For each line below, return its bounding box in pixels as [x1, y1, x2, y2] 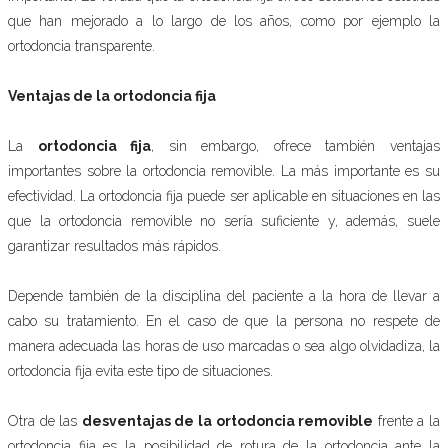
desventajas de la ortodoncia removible [81, 413, 374, 429]
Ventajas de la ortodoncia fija [8, 88, 216, 104]
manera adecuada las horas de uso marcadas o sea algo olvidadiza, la [8, 338, 440, 354]
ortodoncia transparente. [8, 38, 155, 54]
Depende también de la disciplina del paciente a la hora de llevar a [8, 288, 440, 304]
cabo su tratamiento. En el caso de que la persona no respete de [8, 313, 440, 329]
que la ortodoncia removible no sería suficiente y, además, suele [8, 213, 440, 229]
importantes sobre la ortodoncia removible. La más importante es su [8, 163, 440, 179]
